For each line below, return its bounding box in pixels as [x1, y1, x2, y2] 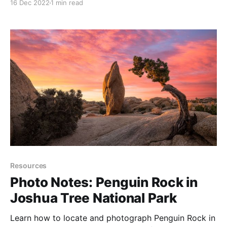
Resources [10, 161, 47, 170]
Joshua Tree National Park [10, 190, 177, 206]
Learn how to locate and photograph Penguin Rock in [10, 213, 215, 223]
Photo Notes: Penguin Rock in [10, 174, 198, 191]
